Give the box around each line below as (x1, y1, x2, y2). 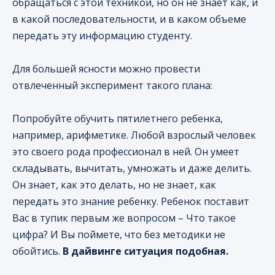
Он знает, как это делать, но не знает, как (12, 178, 216, 192)
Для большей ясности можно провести (12, 62, 200, 76)
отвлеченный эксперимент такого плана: (12, 79, 212, 93)
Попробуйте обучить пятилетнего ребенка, (12, 112, 223, 126)
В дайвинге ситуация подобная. (63, 244, 228, 258)
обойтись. (12, 244, 63, 258)
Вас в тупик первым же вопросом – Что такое (12, 211, 236, 225)
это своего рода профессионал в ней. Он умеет (12, 145, 239, 159)
